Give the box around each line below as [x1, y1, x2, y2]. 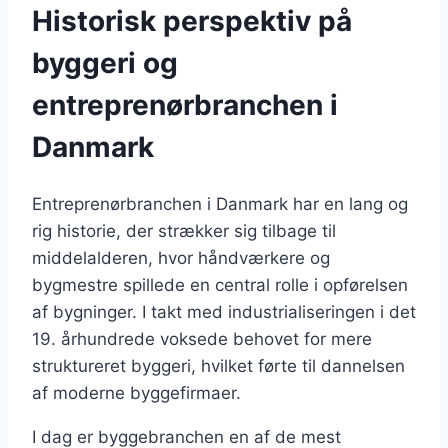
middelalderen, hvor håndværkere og [32, 248, 330, 269]
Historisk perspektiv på [32, 3, 352, 38]
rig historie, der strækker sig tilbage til [32, 221, 336, 242]
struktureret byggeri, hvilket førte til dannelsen [32, 356, 405, 377]
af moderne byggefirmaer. [32, 383, 241, 404]
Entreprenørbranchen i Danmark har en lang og [32, 194, 408, 215]
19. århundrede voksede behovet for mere [32, 329, 372, 350]
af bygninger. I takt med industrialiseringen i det [32, 302, 416, 323]
